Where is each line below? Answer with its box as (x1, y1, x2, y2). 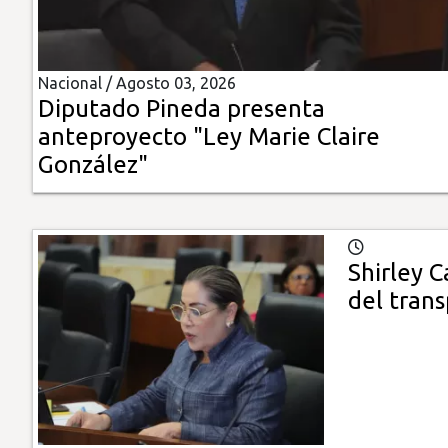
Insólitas (15, 27, 81, 46)
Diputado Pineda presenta (38, 95, 325, 123)
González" (38, 151, 148, 179)
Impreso (15, 141, 80, 160)
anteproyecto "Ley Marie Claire (38, 123, 380, 151)
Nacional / (38, 74, 116, 93)
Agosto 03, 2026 (116, 74, 236, 93)
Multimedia (15, 84, 103, 103)
